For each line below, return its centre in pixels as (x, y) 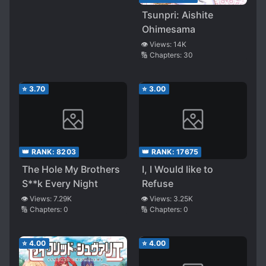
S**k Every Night (60, 184)
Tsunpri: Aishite (178, 15)
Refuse (158, 184)
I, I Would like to (178, 170)
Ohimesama (169, 29)
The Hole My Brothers (71, 170)
